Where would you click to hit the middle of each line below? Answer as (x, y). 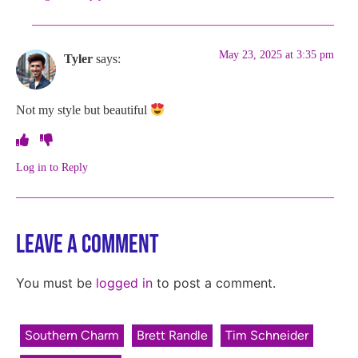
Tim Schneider (267, 335)
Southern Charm (72, 335)
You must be (56, 283)
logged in (124, 283)
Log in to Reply (52, 168)
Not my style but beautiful (83, 110)
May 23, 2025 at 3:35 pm (276, 54)
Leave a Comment (88, 245)
